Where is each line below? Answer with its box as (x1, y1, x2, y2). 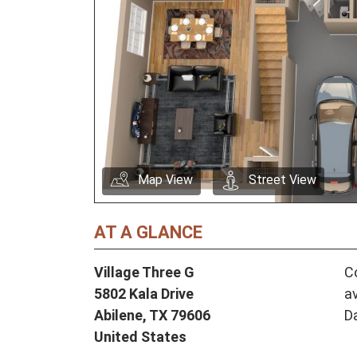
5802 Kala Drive (94, 285, 194, 303)
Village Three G (94, 264, 194, 281)
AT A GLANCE (94, 222, 202, 243)
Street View (249, 172, 316, 188)
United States (94, 328, 186, 346)
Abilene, (94, 307, 149, 324)
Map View (138, 172, 193, 188)
